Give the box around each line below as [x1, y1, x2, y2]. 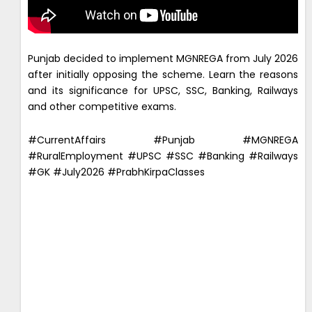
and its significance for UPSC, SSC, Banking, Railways [28, 84, 298, 98]
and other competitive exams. [28, 100, 176, 114]
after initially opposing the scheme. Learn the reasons [28, 68, 298, 82]
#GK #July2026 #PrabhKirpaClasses [28, 164, 205, 179]
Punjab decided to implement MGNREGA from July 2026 [28, 52, 298, 66]
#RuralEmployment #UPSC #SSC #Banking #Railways [28, 148, 298, 163]
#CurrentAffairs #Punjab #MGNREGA [28, 132, 298, 147]
